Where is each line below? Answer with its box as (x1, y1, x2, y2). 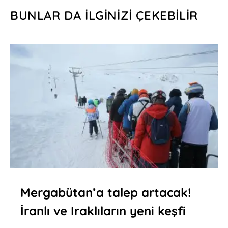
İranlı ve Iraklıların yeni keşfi (20, 203, 186, 219)
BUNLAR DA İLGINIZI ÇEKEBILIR (10, 8, 198, 23)
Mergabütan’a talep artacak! (20, 185, 191, 201)
